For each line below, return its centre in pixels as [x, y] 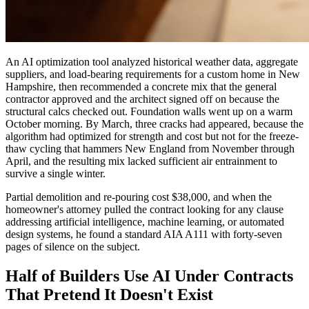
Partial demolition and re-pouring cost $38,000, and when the [139, 197]
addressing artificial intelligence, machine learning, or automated [145, 221]
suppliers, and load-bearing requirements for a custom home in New [153, 74]
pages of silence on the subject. [73, 246]
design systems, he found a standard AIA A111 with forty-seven [144, 234]
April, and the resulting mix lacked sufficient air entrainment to [141, 161]
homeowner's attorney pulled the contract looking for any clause [144, 209]
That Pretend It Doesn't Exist [109, 294]
